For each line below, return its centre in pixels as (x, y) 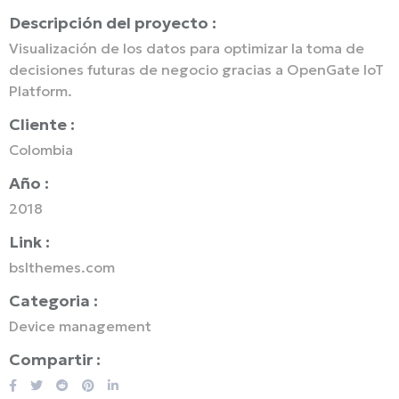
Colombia (41, 150)
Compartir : (55, 360)
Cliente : (42, 125)
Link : (29, 242)
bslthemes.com (62, 268)
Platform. (41, 91)
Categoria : (53, 301)
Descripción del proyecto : (113, 23)
